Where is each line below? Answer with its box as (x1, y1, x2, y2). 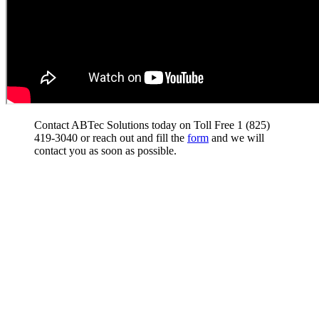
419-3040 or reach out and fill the (34, 132, 187, 145)
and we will (209, 132, 264, 145)
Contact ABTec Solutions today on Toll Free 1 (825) (34, 119, 270, 132)
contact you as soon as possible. (34, 145, 177, 157)
